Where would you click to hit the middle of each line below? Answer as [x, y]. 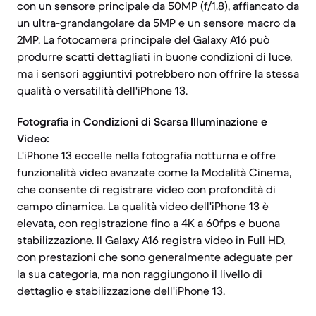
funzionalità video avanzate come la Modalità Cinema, [154, 172]
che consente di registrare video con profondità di [146, 189]
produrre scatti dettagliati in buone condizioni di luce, [154, 56]
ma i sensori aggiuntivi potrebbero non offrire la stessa [158, 73]
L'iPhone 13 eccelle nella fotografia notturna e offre [146, 155]
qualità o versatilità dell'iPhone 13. [102, 90]
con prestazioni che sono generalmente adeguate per [155, 257]
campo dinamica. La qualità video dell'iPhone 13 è [143, 206]
